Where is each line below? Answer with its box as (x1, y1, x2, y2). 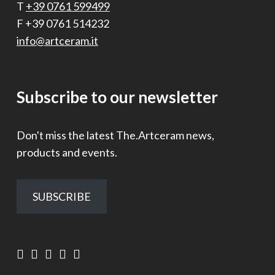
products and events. (16, 145, 117, 159)
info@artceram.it (16, 33, 98, 47)
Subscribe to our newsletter (16, 87, 218, 107)
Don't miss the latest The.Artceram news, (16, 128, 214, 142)
